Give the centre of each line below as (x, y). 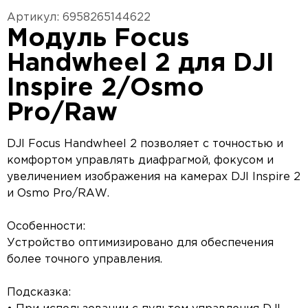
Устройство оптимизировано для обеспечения (140, 243)
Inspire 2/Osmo (106, 88)
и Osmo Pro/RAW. (58, 193)
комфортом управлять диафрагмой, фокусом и (140, 160)
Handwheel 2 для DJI (141, 64)
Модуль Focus (98, 39)
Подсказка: (39, 292)
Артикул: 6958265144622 (79, 17)
